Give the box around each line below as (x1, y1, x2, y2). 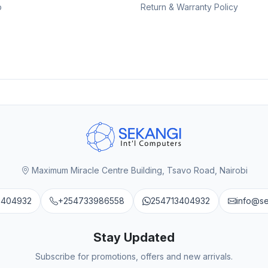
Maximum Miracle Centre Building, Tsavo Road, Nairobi (31, 165, 248, 175)
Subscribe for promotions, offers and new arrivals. (35, 251, 233, 261)
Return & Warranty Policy (140, 1, 238, 12)
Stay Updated (93, 230, 175, 245)
